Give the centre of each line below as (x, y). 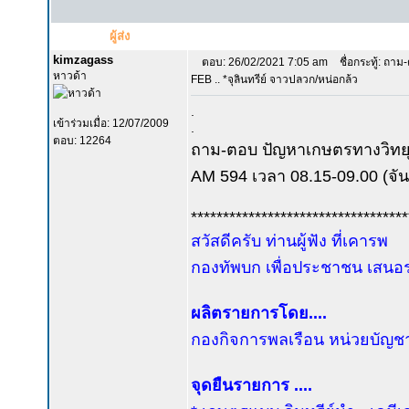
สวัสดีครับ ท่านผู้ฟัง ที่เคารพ (289, 241)
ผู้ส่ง (119, 36)
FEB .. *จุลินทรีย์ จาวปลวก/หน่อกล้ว (274, 79)
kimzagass (83, 60)
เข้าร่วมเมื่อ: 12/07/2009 (111, 123)
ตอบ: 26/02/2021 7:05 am (265, 62)
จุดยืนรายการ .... (252, 385)
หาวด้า (70, 76)
